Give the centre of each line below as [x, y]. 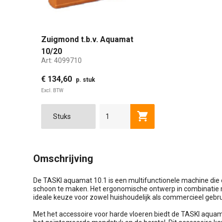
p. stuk [85, 80]
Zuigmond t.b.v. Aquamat [87, 39]
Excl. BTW [52, 90]
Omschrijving [63, 158]
